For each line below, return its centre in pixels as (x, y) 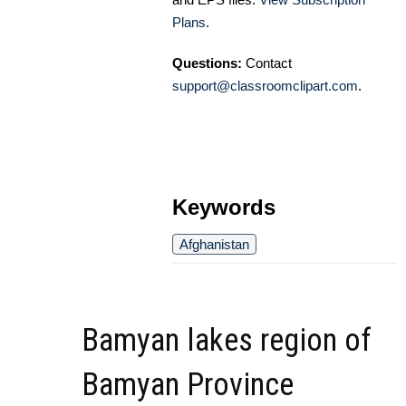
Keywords (224, 207)
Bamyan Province (188, 384)
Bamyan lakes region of (227, 340)
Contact (267, 63)
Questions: (207, 63)
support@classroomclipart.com (265, 85)
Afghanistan (214, 244)
